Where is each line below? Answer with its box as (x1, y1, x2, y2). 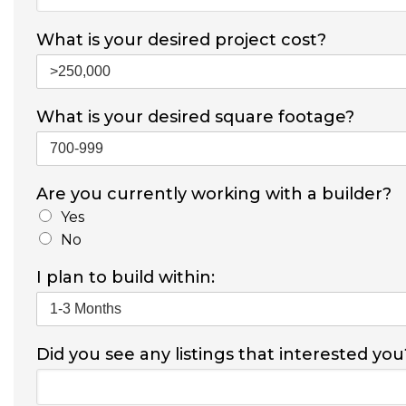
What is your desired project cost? (36, 29, 326, 50)
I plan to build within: (36, 266, 215, 287)
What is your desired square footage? (36, 106, 354, 127)
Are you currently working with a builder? (36, 183, 391, 204)
